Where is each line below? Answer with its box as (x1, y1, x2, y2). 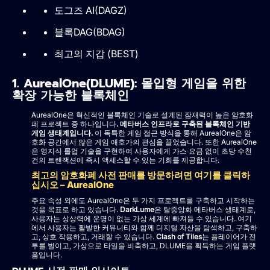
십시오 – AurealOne (31, 179, 114, 191)
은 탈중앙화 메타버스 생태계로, (154, 205, 256, 215)
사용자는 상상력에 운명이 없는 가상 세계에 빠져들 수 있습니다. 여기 (31, 214, 252, 224)
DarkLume (120, 205, 154, 215)
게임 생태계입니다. (31, 128, 95, 138)
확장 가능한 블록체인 (12, 86, 129, 105)
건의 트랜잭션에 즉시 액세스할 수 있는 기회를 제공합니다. (31, 155, 219, 165)
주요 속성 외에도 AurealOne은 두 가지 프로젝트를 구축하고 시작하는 (31, 196, 255, 206)
